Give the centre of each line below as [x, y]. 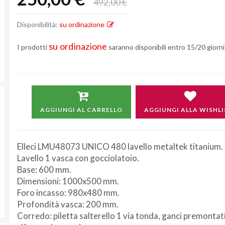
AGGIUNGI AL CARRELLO [81, 110]
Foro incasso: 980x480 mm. [68, 193]
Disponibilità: [38, 24]
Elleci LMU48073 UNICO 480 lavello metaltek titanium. [120, 146]
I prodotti [33, 47]
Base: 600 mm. [44, 170]
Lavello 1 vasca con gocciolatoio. [78, 158]
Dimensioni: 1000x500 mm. [68, 181]
